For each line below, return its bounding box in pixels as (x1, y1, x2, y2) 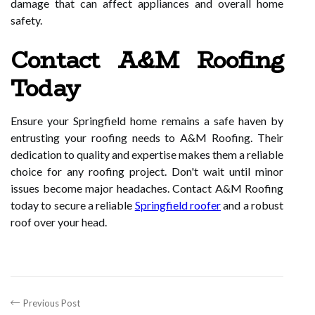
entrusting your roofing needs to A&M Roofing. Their (11, 131, 283, 144)
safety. (11, 13, 42, 27)
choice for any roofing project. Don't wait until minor (11, 165, 283, 178)
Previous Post (23, 297, 80, 309)
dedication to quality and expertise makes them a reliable (11, 148, 283, 161)
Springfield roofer (134, 198, 221, 212)
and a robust (221, 198, 284, 212)
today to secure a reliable (11, 198, 135, 212)
